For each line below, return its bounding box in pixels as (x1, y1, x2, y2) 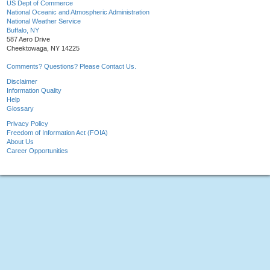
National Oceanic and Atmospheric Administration (7, 8, 149, 16)
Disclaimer (7, 78, 37, 86)
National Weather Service (7, 17, 81, 25)
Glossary (7, 105, 34, 113)
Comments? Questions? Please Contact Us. (7, 63, 136, 71)
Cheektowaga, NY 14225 (7, 45, 80, 52)
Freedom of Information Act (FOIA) (7, 129, 108, 137)
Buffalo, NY (7, 27, 39, 34)
